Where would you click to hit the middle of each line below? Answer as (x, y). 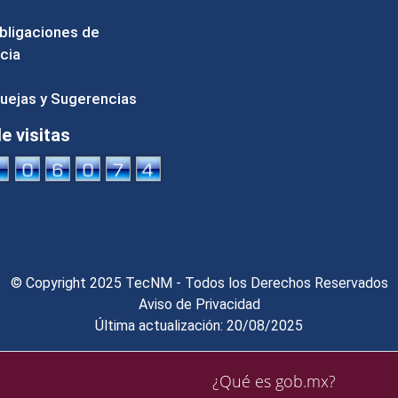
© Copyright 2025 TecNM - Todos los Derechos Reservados (199, 283)
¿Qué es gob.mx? (274, 382)
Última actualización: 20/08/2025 (199, 325)
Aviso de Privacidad (199, 304)
